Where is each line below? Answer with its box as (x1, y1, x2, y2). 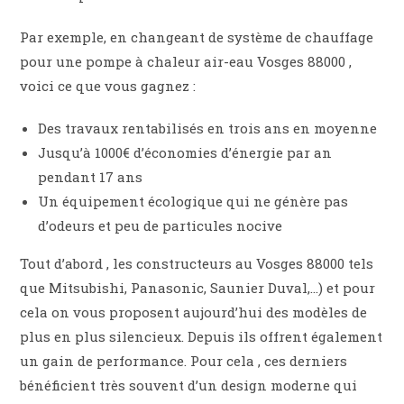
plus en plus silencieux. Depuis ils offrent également (20, 327, 383, 346)
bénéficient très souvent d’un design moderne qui (20, 376, 358, 395)
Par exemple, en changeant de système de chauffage (20, 28, 374, 47)
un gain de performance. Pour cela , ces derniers (20, 352, 348, 371)
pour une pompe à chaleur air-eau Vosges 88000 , (20, 52, 353, 71)
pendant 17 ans (38, 168, 147, 187)
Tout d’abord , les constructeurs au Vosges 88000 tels (20, 254, 374, 273)
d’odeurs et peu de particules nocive (38, 216, 283, 235)
